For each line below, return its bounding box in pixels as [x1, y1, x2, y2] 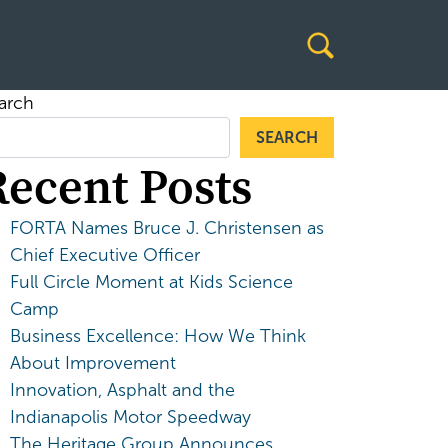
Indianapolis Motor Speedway [10, 407, 251, 427]
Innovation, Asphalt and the [10, 380, 235, 400]
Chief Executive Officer [10, 245, 200, 265]
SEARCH [256, 128, 318, 146]
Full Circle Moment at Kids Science [10, 272, 293, 292]
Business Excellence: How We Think [10, 326, 306, 346]
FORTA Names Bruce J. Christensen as [10, 218, 324, 238]
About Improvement [10, 353, 176, 373]
